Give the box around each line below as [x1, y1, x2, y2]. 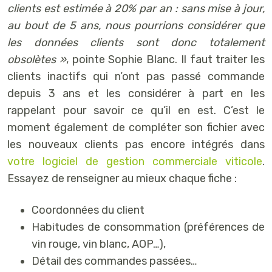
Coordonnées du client [32, 203, 144, 217]
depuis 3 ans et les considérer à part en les [7, 86, 265, 100]
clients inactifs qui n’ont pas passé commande [7, 69, 265, 83]
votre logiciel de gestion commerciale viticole [7, 154, 262, 168]
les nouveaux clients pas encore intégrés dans [7, 137, 265, 151]
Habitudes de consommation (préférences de [32, 220, 265, 234]
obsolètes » [7, 52, 66, 66]
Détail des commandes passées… [32, 254, 197, 268]
